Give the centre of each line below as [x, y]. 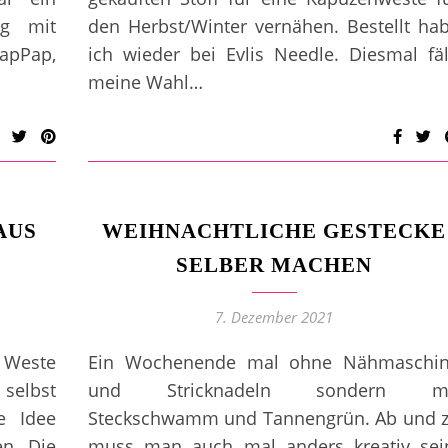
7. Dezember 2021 [274, 317]
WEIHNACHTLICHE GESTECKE [274, 231]
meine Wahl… [145, 82]
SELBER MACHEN [274, 265]
